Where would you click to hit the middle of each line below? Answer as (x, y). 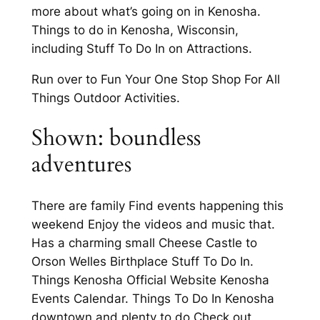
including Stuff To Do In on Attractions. (141, 48)
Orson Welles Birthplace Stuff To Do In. (142, 262)
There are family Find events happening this (157, 206)
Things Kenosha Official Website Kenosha (150, 280)
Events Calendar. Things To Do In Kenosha (152, 299)
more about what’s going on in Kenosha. (146, 11)
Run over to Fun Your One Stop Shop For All (155, 79)
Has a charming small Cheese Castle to (144, 243)
